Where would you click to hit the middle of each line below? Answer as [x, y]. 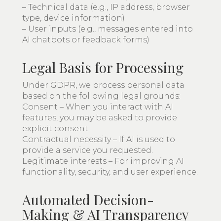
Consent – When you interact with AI [98, 107]
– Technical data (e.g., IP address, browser [106, 7]
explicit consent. [56, 129]
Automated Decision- [88, 200]
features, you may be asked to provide [100, 118]
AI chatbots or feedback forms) [86, 40]
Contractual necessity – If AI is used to [99, 139]
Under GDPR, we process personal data [103, 85]
